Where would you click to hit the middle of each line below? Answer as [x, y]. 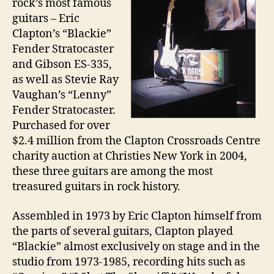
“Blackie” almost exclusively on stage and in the [136, 246]
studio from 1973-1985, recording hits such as [129, 262]
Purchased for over [61, 126]
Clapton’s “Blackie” [62, 34]
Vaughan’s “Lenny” [62, 95]
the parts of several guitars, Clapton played [123, 231]
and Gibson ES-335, [62, 65]
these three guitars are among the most [113, 172]
